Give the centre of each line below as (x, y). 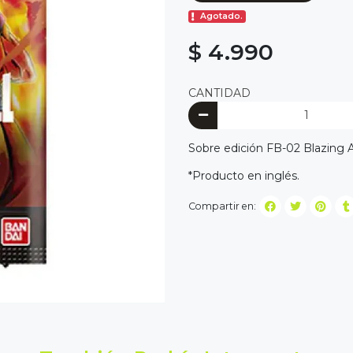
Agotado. (222, 17)
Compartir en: (222, 206)
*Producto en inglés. (245, 176)
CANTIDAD (219, 93)
